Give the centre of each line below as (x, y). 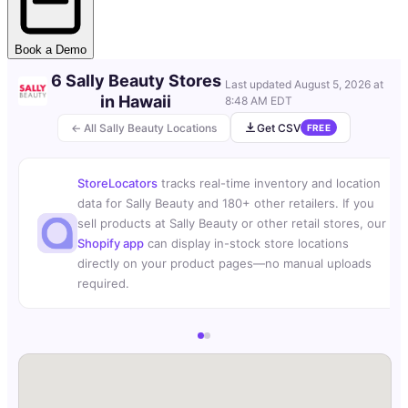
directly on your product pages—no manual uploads (224, 264)
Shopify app (111, 244)
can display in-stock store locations (246, 244)
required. (103, 284)
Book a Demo (51, 50)
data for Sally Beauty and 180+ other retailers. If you (226, 204)
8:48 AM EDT (258, 101)
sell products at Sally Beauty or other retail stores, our (232, 224)
